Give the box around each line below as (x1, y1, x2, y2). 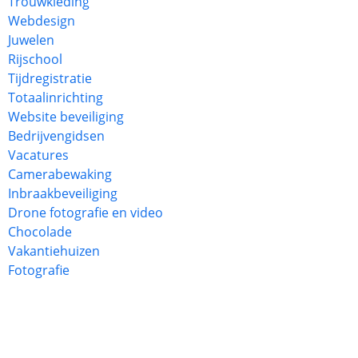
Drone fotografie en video (8, 204, 163, 221)
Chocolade (8, 223, 72, 241)
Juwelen (8, 31, 54, 49)
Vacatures (8, 146, 69, 164)
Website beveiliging (8, 108, 124, 125)
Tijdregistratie (8, 70, 92, 87)
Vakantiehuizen (8, 242, 100, 260)
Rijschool (8, 50, 62, 68)
